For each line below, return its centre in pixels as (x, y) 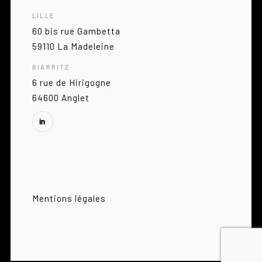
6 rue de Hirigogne (72, 83)
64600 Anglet (61, 98)
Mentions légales (69, 199)
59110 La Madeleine (74, 46)
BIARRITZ (51, 67)
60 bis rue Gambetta (77, 31)
